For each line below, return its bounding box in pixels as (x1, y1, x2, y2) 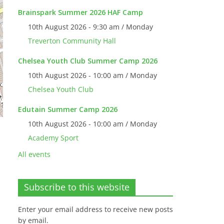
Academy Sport (28, 133, 78, 142)
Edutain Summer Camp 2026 (18, 104, 117, 114)
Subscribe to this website (24, 181, 129, 193)
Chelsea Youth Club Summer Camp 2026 (18, 56, 157, 65)
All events (18, 149, 50, 159)
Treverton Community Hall (28, 36, 116, 45)
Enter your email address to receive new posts (18, 204, 173, 214)
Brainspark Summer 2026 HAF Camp (18, 7, 143, 17)
